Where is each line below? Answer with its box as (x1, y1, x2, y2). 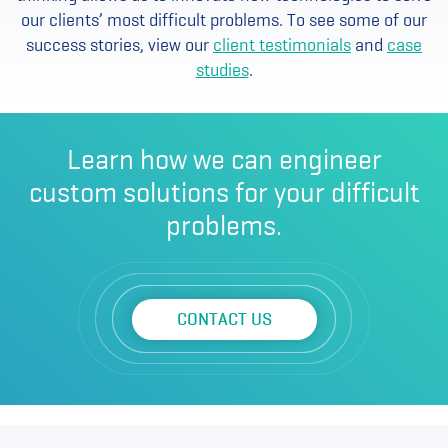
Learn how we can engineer (66, 142, 382, 177)
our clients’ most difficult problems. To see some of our (21, 9, 427, 31)
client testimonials (213, 34, 351, 56)
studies (195, 59, 249, 81)
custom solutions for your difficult (28, 175, 420, 210)
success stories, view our (26, 34, 213, 56)
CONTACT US (176, 308, 272, 330)
